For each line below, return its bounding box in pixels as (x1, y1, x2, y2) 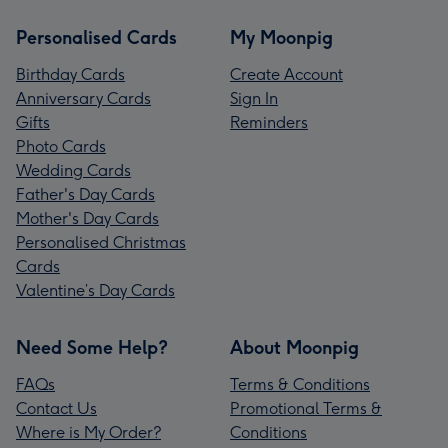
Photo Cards (16, 136, 106, 156)
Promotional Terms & (230, 398, 382, 418)
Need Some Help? (16, 336, 168, 359)
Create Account (230, 64, 343, 84)
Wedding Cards (16, 160, 131, 180)
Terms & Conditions (230, 374, 370, 394)
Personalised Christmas (16, 232, 186, 252)
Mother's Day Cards (16, 208, 159, 228)
